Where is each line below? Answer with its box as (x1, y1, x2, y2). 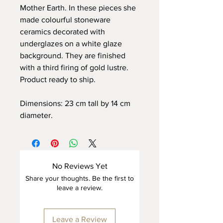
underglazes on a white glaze (20, 39, 122, 48)
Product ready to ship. (20, 75, 96, 84)
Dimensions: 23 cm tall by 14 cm (20, 99, 130, 108)
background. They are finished (20, 51, 125, 60)
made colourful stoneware (20, 15, 111, 24)
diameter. (20, 111, 55, 119)
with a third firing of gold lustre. (20, 63, 128, 72)
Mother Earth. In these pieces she (20, 3, 136, 12)
